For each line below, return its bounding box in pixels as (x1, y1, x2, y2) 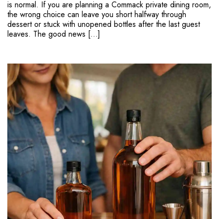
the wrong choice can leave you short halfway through (7, 9, 186, 20)
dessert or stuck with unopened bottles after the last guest (7, 19, 200, 30)
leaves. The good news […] (7, 28, 100, 40)
